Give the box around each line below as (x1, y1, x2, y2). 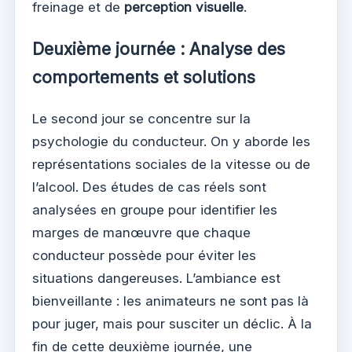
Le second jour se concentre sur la (32, 111, 251, 127)
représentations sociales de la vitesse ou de (32, 156, 310, 173)
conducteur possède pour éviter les (32, 247, 256, 264)
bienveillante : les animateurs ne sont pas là (32, 293, 309, 310)
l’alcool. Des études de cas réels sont (32, 179, 266, 196)
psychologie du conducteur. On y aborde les (32, 134, 310, 150)
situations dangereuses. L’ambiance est (32, 270, 280, 287)
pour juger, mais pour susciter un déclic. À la (32, 316, 312, 332)
